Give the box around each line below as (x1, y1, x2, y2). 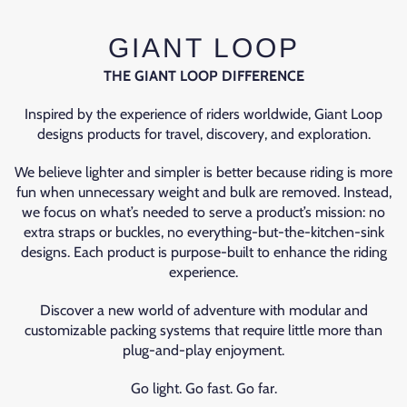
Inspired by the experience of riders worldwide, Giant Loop (25, 105, 382, 123)
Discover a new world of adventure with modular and (39, 302, 368, 319)
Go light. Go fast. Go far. (130, 380, 277, 397)
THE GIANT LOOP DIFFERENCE (103, 67, 304, 84)
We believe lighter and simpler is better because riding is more (15, 164, 392, 181)
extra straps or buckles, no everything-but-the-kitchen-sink (23, 223, 384, 241)
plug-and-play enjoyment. (123, 342, 284, 359)
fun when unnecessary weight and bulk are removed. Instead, (15, 184, 392, 201)
